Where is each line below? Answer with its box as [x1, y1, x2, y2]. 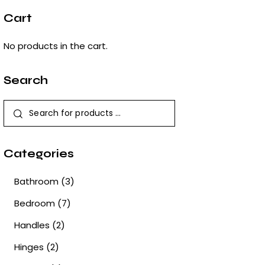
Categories [4, 146, 75, 160]
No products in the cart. [4, 39, 108, 52]
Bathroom [14, 174, 59, 188]
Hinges [14, 240, 44, 253]
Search [4, 73, 49, 87]
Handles [14, 218, 50, 231]
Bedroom [14, 196, 56, 209]
